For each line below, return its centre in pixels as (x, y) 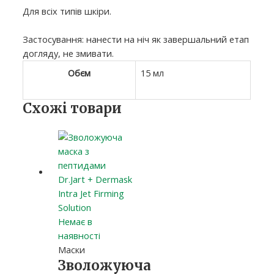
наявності (80, 236)
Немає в (76, 222)
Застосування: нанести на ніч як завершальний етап (136, 39)
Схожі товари (72, 109)
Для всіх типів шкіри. (67, 11)
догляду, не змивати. (68, 54)
